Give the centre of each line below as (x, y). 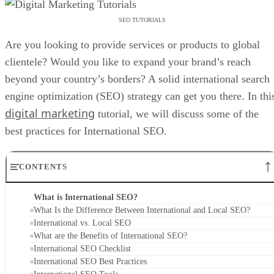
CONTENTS (43, 167)
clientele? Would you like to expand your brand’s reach (128, 62)
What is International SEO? (86, 198)
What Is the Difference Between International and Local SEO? (142, 210)
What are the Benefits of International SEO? (110, 236)
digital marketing (50, 113)
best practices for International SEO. (86, 131)
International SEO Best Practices (90, 262)
